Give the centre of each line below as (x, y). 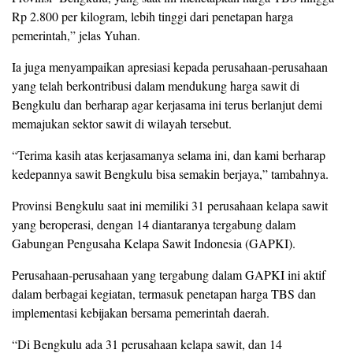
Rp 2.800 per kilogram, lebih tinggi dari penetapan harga (152, 16)
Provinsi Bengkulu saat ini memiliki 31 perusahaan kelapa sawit (170, 205)
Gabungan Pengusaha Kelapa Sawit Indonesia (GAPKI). (154, 243)
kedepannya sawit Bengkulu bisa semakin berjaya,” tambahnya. (170, 173)
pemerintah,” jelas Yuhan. (76, 35)
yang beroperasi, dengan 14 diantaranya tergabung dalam (154, 224)
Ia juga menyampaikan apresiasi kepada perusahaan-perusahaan (170, 66)
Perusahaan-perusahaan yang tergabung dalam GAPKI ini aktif (169, 274)
